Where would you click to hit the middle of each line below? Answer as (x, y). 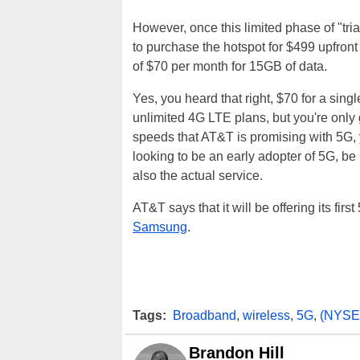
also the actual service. (198, 175)
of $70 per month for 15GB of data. (230, 66)
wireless (266, 315)
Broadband (205, 315)
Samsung (160, 227)
